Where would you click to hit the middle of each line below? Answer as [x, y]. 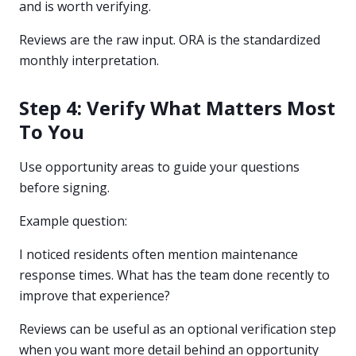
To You [52, 132]
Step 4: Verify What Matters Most [177, 108]
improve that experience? [95, 296]
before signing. [64, 188]
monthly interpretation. [89, 60]
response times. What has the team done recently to [174, 275]
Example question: [73, 221]
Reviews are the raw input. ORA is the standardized [170, 40]
